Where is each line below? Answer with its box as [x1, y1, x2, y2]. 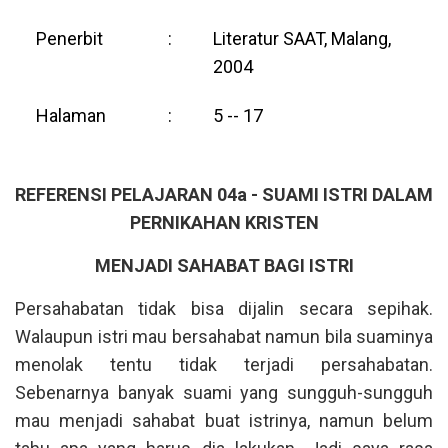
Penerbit [36, 28, 103, 49]
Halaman [36, 105, 106, 126]
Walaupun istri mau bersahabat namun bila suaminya [15, 326, 433, 347]
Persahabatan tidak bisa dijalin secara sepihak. [15, 298, 433, 319]
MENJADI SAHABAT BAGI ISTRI [94, 255, 354, 276]
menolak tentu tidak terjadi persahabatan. [15, 354, 433, 375]
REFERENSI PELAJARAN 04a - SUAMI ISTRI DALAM [15, 184, 433, 205]
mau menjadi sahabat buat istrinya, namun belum [15, 410, 433, 431]
